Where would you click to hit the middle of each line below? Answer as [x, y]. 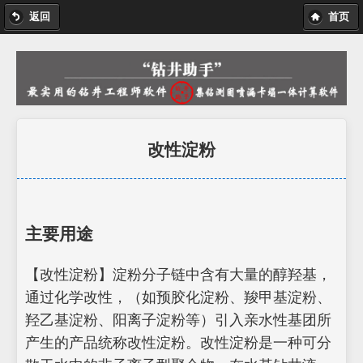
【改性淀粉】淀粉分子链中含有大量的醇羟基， [178, 274]
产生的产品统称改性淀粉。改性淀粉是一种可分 [178, 342]
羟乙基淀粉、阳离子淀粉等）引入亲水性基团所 [178, 320]
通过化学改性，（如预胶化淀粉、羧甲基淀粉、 [178, 297]
